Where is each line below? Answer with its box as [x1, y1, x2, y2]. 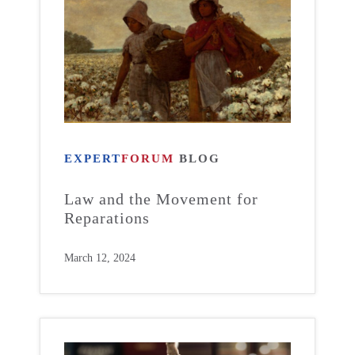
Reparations [64, 209, 150, 227]
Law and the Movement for [64, 190, 258, 208]
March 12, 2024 [64, 252, 136, 264]
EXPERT [64, 152, 121, 165]
